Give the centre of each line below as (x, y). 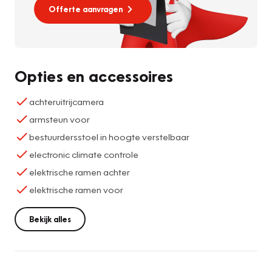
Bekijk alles (50, 219)
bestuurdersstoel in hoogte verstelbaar (109, 136)
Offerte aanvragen (86, 9)
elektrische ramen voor (76, 189)
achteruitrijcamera (66, 101)
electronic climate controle (84, 154)
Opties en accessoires (94, 76)
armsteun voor (59, 119)
